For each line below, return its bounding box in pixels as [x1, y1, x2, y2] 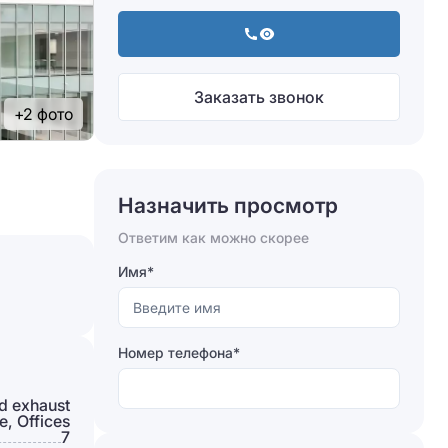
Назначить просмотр [118, 193, 338, 218]
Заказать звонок [194, 87, 324, 107]
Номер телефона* [118, 344, 240, 361]
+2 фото [14, 104, 73, 124]
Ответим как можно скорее [118, 229, 309, 246]
